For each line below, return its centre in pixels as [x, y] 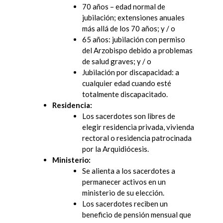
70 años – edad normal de [124, 6]
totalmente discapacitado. [125, 94]
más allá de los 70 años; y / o [129, 28]
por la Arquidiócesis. [115, 149]
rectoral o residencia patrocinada [137, 138]
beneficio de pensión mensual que [137, 214]
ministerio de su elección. [123, 192]
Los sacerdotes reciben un [125, 203]
